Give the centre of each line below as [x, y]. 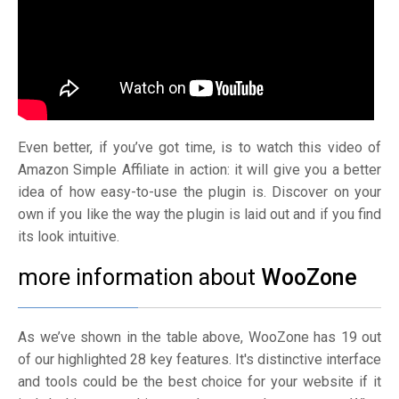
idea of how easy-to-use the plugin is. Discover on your [199, 192]
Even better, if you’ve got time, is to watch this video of [199, 148]
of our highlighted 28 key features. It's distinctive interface [199, 360]
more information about [139, 278]
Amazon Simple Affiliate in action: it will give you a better [199, 170]
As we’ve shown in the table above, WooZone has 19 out [199, 338]
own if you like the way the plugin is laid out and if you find [199, 215]
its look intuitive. [69, 237]
